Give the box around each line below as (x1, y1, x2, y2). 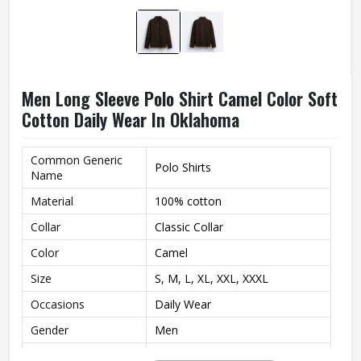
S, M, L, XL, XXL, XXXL (155, 271, 268, 286)
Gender (31, 322, 68, 338)
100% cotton (155, 193, 222, 209)
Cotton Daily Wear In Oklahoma (22, 106, 239, 132)
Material (31, 193, 73, 209)
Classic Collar (155, 219, 223, 234)
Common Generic (31, 152, 122, 168)
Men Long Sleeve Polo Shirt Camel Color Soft (22, 85, 338, 111)
